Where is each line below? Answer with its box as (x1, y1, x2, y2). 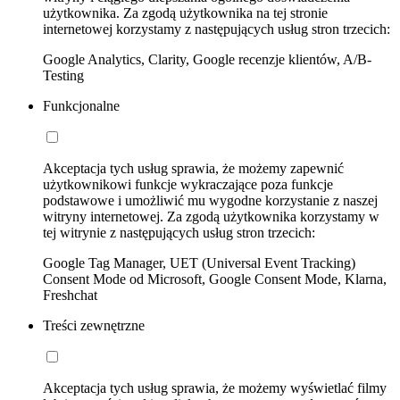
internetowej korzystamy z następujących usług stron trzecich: (43, 21, 390, 37)
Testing (43, 67, 84, 83)
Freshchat (43, 287, 97, 303)
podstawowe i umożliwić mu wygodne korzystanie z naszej (43, 192, 378, 208)
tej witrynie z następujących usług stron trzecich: (43, 224, 315, 240)
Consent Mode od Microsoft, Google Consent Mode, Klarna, (43, 271, 387, 287)
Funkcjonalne (43, 97, 120, 113)
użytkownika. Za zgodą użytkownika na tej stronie (43, 4, 328, 21)
